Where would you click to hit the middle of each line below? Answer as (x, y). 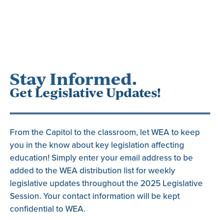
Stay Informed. (73, 78)
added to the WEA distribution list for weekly (93, 170)
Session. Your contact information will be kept (95, 196)
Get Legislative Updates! (85, 92)
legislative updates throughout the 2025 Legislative (106, 183)
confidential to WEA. (48, 209)
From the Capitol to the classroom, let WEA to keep (105, 132)
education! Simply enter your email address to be (101, 158)
